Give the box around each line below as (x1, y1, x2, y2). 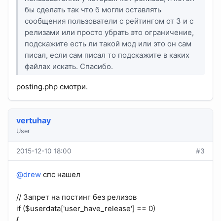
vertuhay (16, 115, 51, 126)
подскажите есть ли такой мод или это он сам (25, 38, 192, 48)
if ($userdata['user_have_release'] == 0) (16, 204, 155, 214)
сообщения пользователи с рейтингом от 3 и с (25, 16, 194, 26)
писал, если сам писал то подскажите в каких (25, 50, 190, 60)
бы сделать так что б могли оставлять (25, 4, 162, 14)
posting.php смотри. (16, 82, 88, 92)
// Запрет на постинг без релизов (16, 192, 137, 202)
